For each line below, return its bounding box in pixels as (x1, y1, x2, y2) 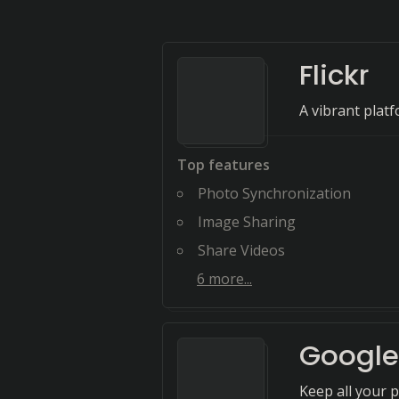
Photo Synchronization (198, 183, 351, 203)
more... (205, 269, 252, 289)
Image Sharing (198, 212, 296, 232)
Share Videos (198, 240, 285, 260)
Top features (177, 155, 270, 175)
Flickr (299, 55, 369, 94)
